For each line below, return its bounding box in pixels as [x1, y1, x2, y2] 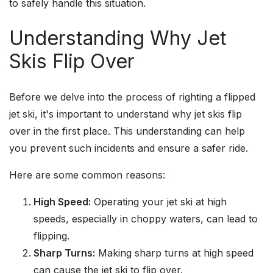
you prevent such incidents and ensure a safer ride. [9, 142, 248, 155]
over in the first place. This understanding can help [9, 125, 245, 138]
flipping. [34, 230, 69, 243]
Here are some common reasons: [9, 169, 165, 182]
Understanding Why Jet [9, 26, 227, 51]
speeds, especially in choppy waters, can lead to [34, 213, 258, 225]
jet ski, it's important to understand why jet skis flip [9, 108, 242, 121]
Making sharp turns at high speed [95, 247, 253, 260]
